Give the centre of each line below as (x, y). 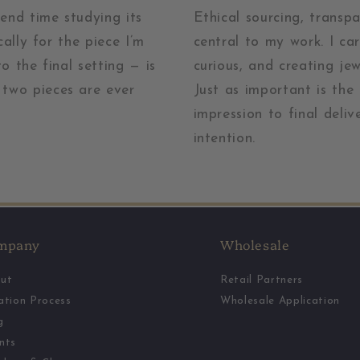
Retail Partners (262, 280)
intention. (225, 139)
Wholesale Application (280, 301)
